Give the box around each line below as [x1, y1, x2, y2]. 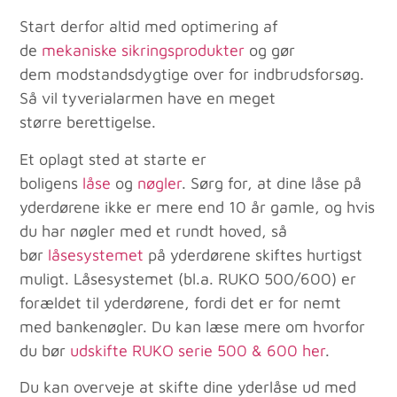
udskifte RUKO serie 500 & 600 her [70, 340, 326, 360]
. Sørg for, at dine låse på [182, 173, 362, 192]
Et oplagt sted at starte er [19, 149, 207, 168]
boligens [19, 173, 83, 192]
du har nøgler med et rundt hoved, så [19, 221, 288, 240]
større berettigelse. [19, 113, 157, 132]
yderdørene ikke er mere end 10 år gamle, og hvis [19, 197, 376, 216]
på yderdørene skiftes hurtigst [144, 245, 363, 264]
